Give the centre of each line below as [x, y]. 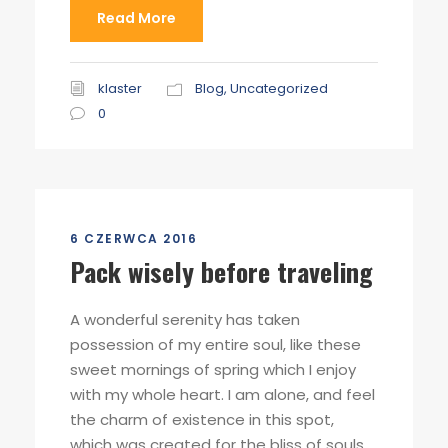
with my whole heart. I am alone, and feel [222, 394]
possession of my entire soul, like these [215, 344]
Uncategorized [279, 88]
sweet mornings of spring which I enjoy [213, 369]
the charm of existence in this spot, [202, 419]
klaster [120, 88]
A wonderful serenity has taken [185, 319]
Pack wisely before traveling [221, 271]
